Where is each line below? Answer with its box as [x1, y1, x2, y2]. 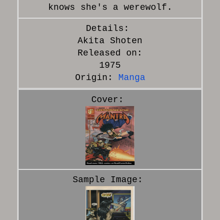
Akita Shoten [78, 35, 142, 46]
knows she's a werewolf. [48, 2, 172, 12]
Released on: [78, 48, 142, 58]
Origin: [75, 72, 118, 82]
